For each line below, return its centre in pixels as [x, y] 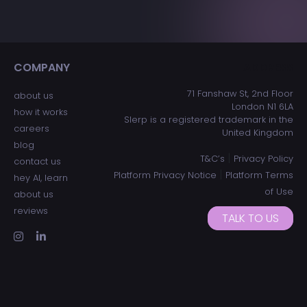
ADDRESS [268, 67]
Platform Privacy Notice [165, 175]
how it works [41, 112]
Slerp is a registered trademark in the [208, 120]
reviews [31, 211]
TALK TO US [250, 218]
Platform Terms [259, 175]
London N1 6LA [262, 107]
